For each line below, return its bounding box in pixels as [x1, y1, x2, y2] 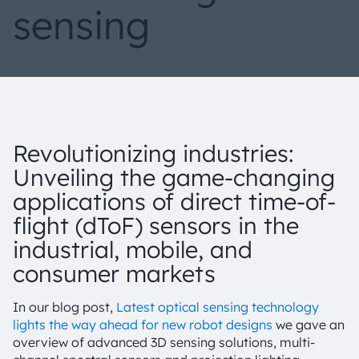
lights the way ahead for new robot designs [13, 317, 272, 333]
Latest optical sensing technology [116, 299, 319, 315]
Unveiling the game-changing [13, 163, 335, 192]
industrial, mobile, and [13, 235, 252, 264]
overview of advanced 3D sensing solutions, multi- [13, 334, 315, 350]
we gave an [272, 317, 345, 333]
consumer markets [13, 259, 216, 288]
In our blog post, [13, 299, 116, 315]
